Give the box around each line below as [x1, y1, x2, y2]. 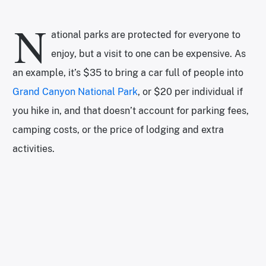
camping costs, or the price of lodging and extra [12, 124, 224, 136]
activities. [12, 143, 57, 155]
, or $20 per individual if [138, 86, 243, 98]
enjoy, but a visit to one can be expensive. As [51, 48, 246, 60]
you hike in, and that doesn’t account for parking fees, [12, 105, 249, 117]
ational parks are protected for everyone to [51, 29, 240, 41]
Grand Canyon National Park [12, 86, 138, 98]
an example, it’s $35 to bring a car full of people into [12, 67, 243, 79]
